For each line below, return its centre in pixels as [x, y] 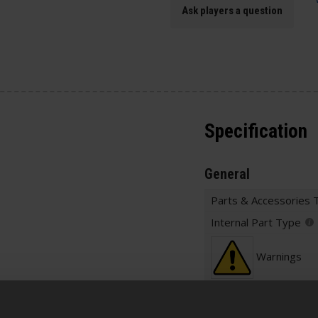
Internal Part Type [256, 222]
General [227, 174]
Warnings [279, 256]
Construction [238, 300]
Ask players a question [232, 10]
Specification [256, 132]
